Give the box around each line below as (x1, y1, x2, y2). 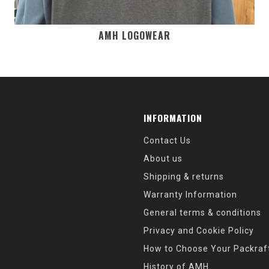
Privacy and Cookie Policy (144, 226, 254, 235)
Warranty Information (144, 190, 237, 199)
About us (144, 154, 183, 163)
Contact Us (144, 136, 191, 145)
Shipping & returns (144, 172, 224, 181)
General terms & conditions (144, 208, 261, 217)
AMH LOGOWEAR (98, 28, 171, 43)
